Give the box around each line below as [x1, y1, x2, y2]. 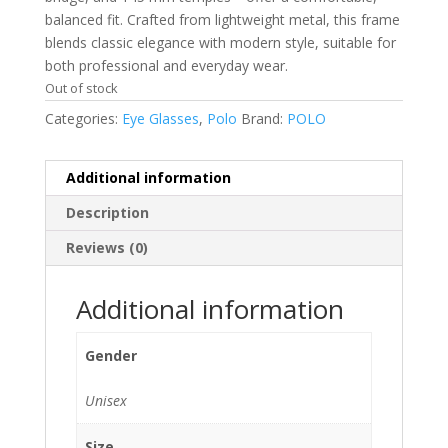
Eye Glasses [121, 108, 199, 128]
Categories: [44, 108, 122, 128]
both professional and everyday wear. [44, 55, 288, 75]
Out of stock [44, 78, 118, 97]
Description [65, 202, 149, 222]
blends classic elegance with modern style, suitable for [44, 32, 396, 52]
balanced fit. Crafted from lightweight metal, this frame [44, 9, 400, 29]
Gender [85, 345, 137, 365]
